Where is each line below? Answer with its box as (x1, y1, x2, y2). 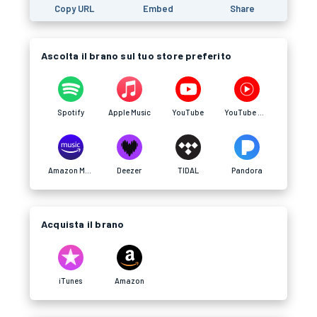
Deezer (117, 166, 142, 175)
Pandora (231, 166, 263, 175)
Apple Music (108, 108, 151, 117)
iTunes (59, 276, 82, 285)
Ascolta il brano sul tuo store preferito (41, 50, 231, 62)
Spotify (57, 108, 84, 117)
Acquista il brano (41, 218, 125, 230)
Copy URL (54, 3, 95, 14)
